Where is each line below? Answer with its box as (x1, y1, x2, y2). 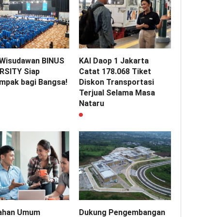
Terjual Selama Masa (79, 88, 155, 98)
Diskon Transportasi (79, 77, 155, 87)
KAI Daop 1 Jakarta (79, 56, 149, 66)
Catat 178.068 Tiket (79, 67, 152, 77)
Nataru (79, 99, 105, 108)
